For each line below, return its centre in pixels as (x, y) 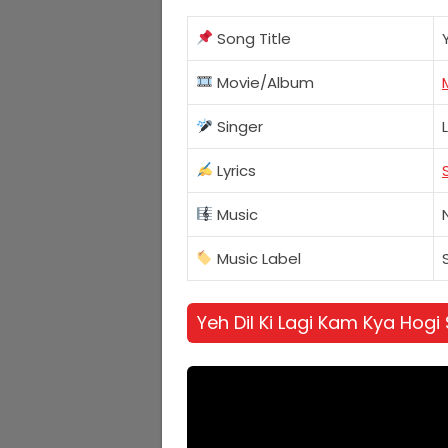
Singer (238, 126)
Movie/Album (264, 82)
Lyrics (235, 170)
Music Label (257, 258)
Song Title (252, 38)
